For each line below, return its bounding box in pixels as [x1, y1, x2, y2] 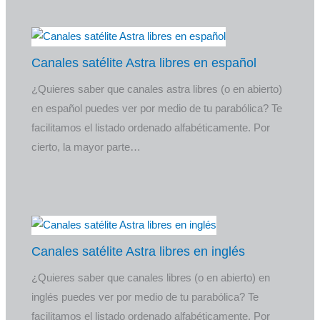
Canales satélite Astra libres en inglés [31, 244, 246, 259]
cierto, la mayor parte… [31, 141, 141, 153]
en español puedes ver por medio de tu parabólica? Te [31, 102, 283, 114]
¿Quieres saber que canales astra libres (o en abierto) [31, 83, 283, 95]
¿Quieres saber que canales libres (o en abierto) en [31, 271, 271, 284]
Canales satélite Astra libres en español [31, 55, 257, 71]
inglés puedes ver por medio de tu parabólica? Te [31, 291, 259, 303]
